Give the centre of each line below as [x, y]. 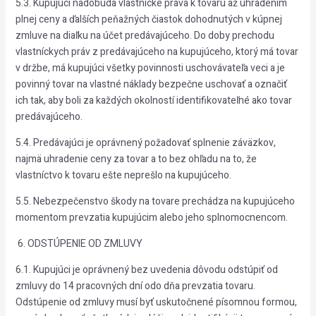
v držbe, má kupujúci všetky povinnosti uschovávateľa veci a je [150, 68]
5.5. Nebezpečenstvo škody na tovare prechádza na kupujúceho [155, 201]
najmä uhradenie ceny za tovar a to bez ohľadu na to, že [136, 159]
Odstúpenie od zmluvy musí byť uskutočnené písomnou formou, [156, 302]
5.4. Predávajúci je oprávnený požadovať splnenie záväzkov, [145, 143]
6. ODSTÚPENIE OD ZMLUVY [79, 244]
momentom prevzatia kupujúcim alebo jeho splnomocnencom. [151, 218]
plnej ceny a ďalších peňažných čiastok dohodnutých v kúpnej [148, 19]
